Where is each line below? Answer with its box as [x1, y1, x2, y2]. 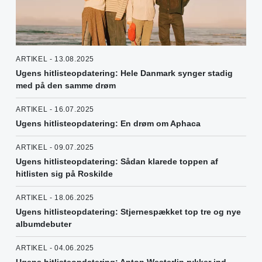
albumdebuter [16, 219, 71, 229]
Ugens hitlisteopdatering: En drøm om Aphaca [16, 119, 201, 129]
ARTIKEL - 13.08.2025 [16, 55, 94, 64]
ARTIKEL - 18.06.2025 [16, 194, 94, 202]
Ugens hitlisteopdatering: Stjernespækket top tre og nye [16, 207, 241, 217]
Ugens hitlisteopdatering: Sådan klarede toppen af [16, 157, 218, 167]
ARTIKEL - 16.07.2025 [16, 105, 94, 114]
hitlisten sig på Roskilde [16, 169, 113, 179]
